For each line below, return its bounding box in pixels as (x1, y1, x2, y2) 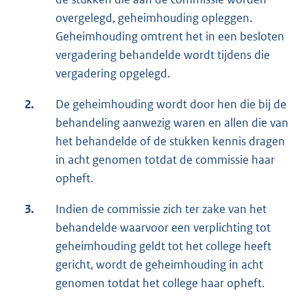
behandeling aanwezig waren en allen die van (56, 115, 288, 131)
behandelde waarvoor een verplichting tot (56, 220, 271, 236)
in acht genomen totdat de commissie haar (56, 152, 275, 168)
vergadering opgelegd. (56, 66, 170, 82)
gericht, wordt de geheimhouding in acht (56, 257, 263, 273)
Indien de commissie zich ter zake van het (56, 201, 267, 217)
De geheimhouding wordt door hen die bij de (56, 97, 286, 112)
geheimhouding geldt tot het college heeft (56, 238, 271, 254)
